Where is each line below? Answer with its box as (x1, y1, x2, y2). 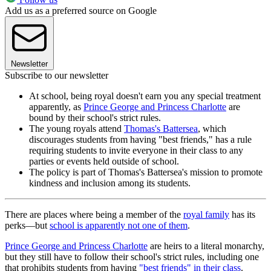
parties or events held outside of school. (29, 156, 179, 167)
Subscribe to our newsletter (5, 70, 108, 81)
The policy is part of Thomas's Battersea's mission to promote (29, 167, 263, 178)
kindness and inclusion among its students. (29, 178, 191, 189)
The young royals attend (29, 123, 124, 134)
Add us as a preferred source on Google (5, 5, 157, 16)
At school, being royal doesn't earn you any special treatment (29, 91, 261, 102)
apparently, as (29, 102, 83, 113)
